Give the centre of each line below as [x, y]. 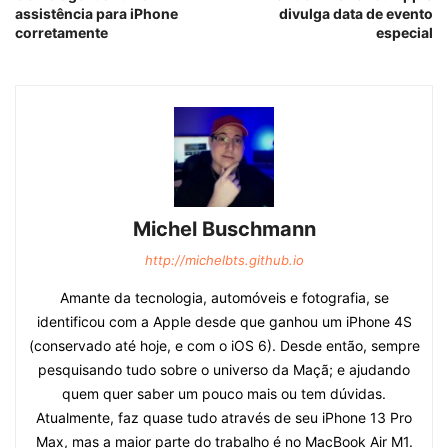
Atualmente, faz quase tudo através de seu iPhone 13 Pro [224, 418]
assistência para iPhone [96, 14]
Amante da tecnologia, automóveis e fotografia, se [224, 298]
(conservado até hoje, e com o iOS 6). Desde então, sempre [224, 346]
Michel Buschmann [224, 229]
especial [404, 33]
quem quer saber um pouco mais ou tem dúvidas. [224, 394]
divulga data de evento [356, 14]
